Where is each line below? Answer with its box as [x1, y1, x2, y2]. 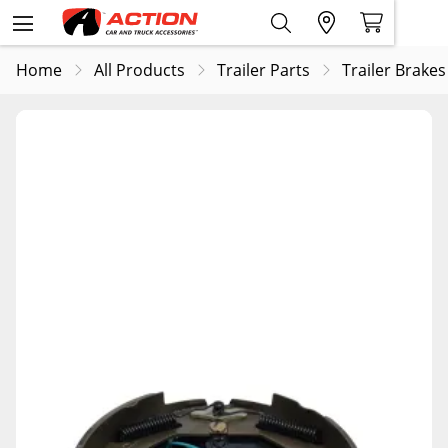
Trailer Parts [217, 59, 310, 82]
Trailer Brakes [342, 59, 446, 82]
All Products [94, 59, 185, 82]
